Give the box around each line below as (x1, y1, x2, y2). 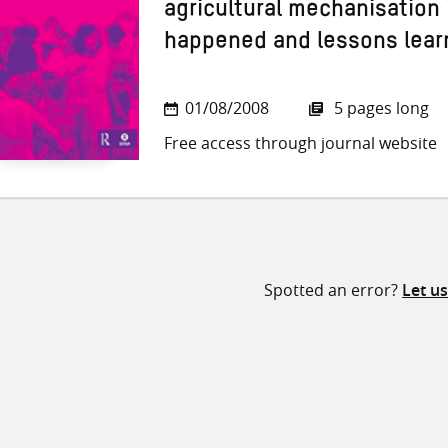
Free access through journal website (164, 132, 437, 155)
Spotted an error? (264, 279, 402, 302)
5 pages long (330, 97, 429, 120)
